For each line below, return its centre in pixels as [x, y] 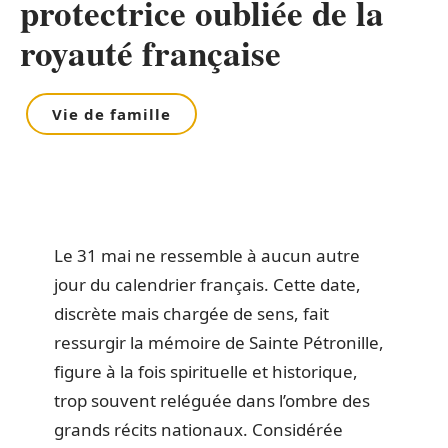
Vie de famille [111, 114]
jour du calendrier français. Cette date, [207, 284]
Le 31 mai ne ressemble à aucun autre [207, 255]
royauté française [150, 52]
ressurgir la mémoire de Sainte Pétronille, [219, 342]
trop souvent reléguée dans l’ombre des [212, 400]
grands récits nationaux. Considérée [198, 429]
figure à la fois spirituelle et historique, [206, 371]
